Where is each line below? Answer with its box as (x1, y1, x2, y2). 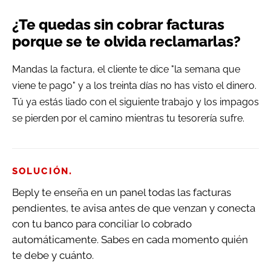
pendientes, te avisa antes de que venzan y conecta (12, 202, 255, 214)
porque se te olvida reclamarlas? (12, 33, 241, 50)
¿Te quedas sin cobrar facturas (12, 16, 224, 33)
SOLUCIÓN (12, 166, 69, 177)
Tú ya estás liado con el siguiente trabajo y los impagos (12, 96, 259, 108)
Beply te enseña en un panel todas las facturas (12, 186, 231, 198)
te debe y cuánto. (12, 249, 94, 261)
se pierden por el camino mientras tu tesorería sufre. (12, 113, 244, 124)
